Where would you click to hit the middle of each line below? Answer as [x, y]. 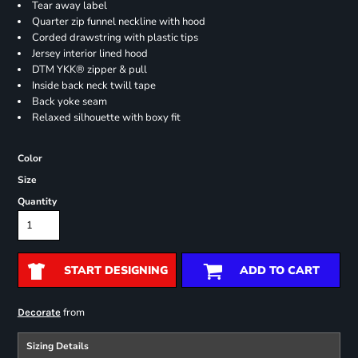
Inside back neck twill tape [93, 86]
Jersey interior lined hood [89, 54]
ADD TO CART [279, 271]
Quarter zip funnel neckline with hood [118, 22]
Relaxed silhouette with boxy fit [106, 118]
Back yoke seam [69, 102]
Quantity [37, 202]
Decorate [39, 312]
